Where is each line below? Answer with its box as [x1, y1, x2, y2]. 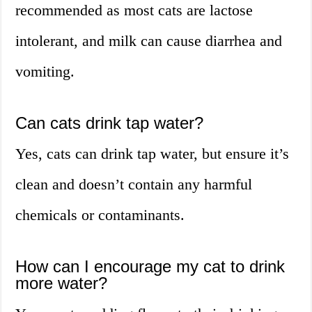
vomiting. [15, 63, 75, 81]
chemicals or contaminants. [15, 206, 185, 224]
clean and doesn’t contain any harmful [15, 175, 253, 194]
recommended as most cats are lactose [15, 1, 253, 19]
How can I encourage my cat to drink [15, 257, 286, 276]
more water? [15, 274, 108, 293]
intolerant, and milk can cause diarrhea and [15, 32, 283, 50]
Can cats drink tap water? [15, 114, 204, 133]
